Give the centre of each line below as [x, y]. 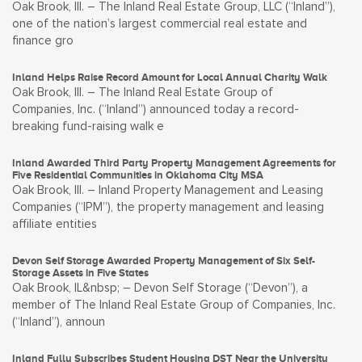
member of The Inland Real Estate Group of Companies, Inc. [174, 305]
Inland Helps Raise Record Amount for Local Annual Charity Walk [170, 77]
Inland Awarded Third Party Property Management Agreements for [174, 163]
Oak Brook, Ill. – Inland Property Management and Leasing [168, 190]
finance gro [43, 41]
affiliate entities [55, 224]
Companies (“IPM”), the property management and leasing [168, 207]
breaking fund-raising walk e [88, 126]
